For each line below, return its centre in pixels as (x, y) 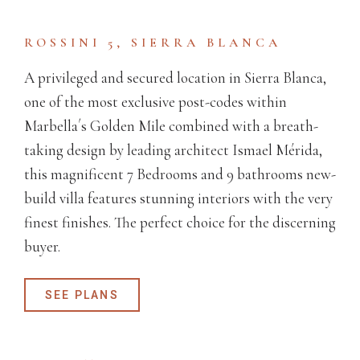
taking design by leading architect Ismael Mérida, (173, 149)
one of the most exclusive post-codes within (155, 101)
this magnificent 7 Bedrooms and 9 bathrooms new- (180, 174)
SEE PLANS (82, 295)
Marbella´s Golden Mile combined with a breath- (171, 125)
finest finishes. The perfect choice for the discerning (180, 222)
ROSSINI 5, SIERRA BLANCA (153, 43)
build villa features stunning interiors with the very (178, 198)
